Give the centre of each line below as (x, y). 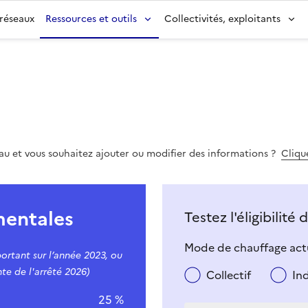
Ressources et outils (91, 19)
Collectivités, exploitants (222, 19)
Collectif (229, 275)
